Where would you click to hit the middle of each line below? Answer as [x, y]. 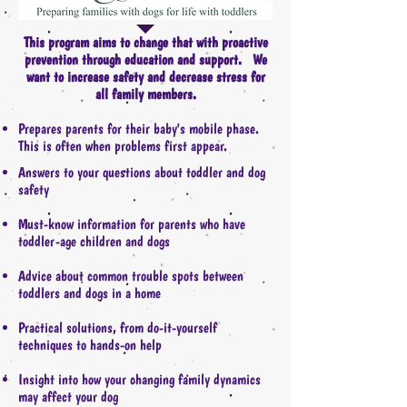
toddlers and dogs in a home [89, 293]
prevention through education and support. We [145, 60]
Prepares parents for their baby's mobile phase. [139, 129]
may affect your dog [68, 397]
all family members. [145, 94]
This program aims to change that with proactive [145, 42]
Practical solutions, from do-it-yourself [118, 328]
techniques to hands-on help [90, 345]
